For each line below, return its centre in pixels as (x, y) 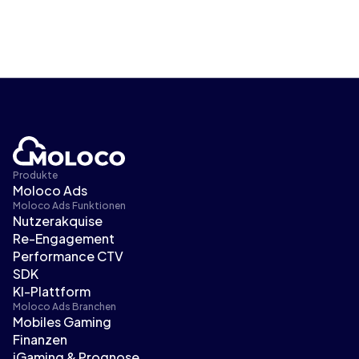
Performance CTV (68, 256)
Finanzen (40, 340)
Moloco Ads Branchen (65, 307)
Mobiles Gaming (62, 322)
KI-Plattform (52, 292)
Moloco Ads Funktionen (69, 206)
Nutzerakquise (58, 221)
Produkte (35, 175)
